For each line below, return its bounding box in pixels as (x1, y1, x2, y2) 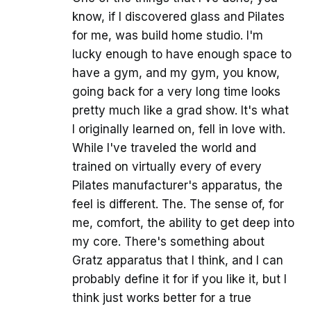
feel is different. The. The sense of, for (72, 196, 284, 211)
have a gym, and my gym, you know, (72, 65, 280, 80)
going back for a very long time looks (72, 84, 280, 99)
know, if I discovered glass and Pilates (72, 9, 285, 24)
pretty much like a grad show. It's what (72, 103, 289, 117)
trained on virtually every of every (72, 159, 262, 174)
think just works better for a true (72, 290, 251, 305)
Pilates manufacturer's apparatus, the (72, 178, 283, 192)
